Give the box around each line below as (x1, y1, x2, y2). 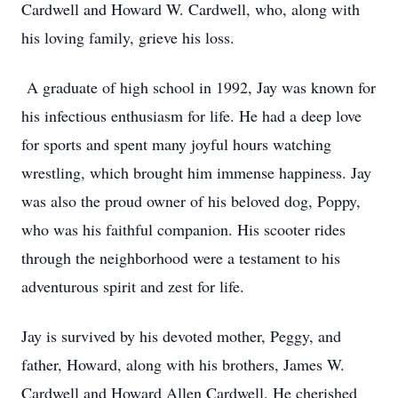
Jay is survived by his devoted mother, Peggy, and (21, 325, 341, 346)
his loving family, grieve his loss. (21, 27, 235, 48)
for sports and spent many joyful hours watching (21, 133, 331, 155)
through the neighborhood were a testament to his (21, 247, 340, 268)
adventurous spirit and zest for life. (21, 275, 250, 297)
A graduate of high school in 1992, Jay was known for (21, 76, 376, 98)
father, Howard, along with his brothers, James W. (21, 354, 345, 375)
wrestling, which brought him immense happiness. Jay (21, 162, 371, 183)
